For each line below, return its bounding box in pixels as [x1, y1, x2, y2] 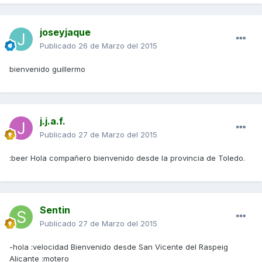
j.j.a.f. [40, 115, 65, 127]
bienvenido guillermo [9, 64, 85, 74]
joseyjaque [40, 26, 91, 39]
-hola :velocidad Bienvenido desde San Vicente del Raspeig [9, 242, 228, 252]
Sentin [40, 204, 70, 216]
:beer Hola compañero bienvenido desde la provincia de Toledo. [9, 153, 245, 163]
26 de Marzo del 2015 [78, 41, 157, 51]
